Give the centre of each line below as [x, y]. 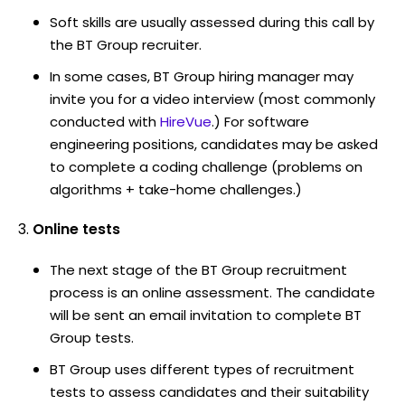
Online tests [76, 229]
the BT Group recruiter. [126, 44]
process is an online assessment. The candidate [212, 292]
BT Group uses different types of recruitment [202, 369]
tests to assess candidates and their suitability [209, 391]
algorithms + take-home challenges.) [176, 189]
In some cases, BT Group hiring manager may [202, 76]
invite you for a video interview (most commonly [212, 99]
